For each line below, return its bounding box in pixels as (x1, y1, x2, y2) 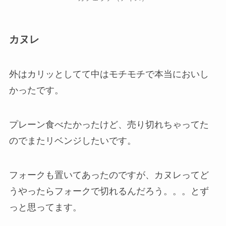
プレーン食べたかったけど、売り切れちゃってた (9, 119, 209, 130)
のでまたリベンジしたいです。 (9, 135, 136, 146)
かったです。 (9, 85, 64, 96)
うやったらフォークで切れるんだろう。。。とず (9, 186, 209, 196)
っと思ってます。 (9, 202, 82, 212)
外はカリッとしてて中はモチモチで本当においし (9, 69, 209, 80)
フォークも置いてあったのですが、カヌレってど (9, 169, 209, 180)
